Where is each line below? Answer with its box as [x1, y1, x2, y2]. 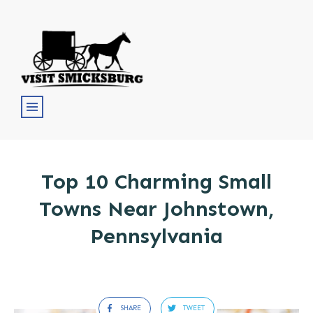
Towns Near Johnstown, [39, 196, 274, 221]
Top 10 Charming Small [41, 168, 272, 194]
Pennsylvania [90, 223, 223, 249]
